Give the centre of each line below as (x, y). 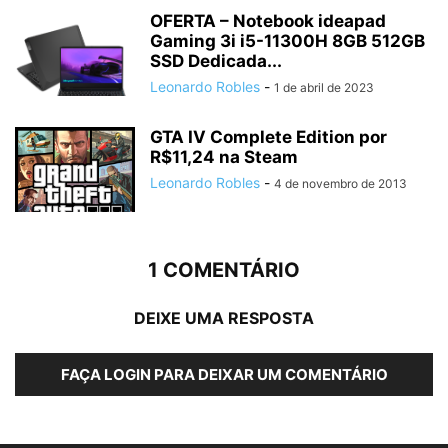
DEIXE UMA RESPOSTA (224, 318)
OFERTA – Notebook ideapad (268, 21)
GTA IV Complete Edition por (268, 137)
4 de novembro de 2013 (340, 183)
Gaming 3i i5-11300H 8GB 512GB (287, 41)
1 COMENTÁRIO (224, 270)
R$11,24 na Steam (224, 157)
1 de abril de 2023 (324, 87)
